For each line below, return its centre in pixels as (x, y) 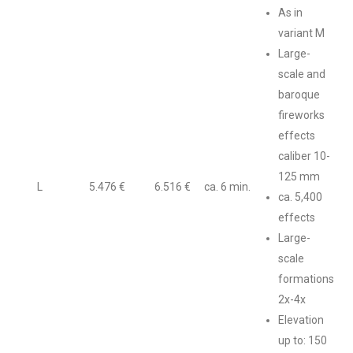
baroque (299, 95)
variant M (301, 33)
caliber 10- (304, 156)
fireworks (301, 115)
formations (306, 279)
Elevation (301, 320)
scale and (302, 74)
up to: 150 (303, 340)
